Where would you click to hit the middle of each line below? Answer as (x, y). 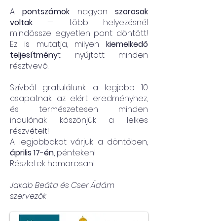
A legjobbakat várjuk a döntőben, (79, 142)
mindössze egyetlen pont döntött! (79, 33)
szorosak (132, 12)
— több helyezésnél (90, 22)
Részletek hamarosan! (52, 164)
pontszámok (46, 12)
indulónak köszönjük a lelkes (79, 120)
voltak (21, 22)
